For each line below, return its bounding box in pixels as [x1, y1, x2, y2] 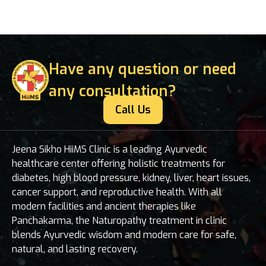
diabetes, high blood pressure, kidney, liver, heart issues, [12, 172, 251, 184]
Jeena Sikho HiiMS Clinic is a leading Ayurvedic [12, 143, 207, 156]
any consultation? [48, 81, 176, 101]
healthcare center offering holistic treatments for [12, 157, 225, 170]
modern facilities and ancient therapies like [12, 200, 196, 213]
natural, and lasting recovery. [12, 243, 138, 255]
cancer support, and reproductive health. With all [12, 186, 222, 198]
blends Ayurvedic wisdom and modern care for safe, [12, 229, 236, 241]
